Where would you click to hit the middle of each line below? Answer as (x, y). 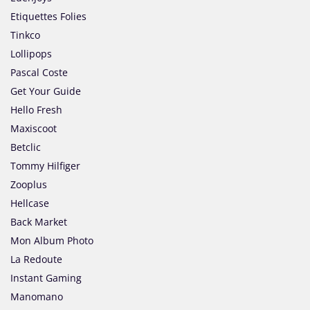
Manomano (37, 297)
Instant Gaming (46, 278)
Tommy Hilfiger (45, 166)
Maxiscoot (34, 129)
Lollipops (31, 54)
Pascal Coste (39, 73)
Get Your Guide (46, 91)
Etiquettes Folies (48, 17)
